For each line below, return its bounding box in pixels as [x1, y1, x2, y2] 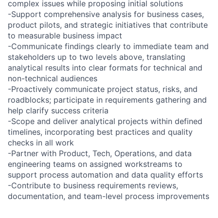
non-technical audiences [8, 73, 97, 83]
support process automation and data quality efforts [8, 169, 203, 180]
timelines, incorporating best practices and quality [8, 127, 193, 137]
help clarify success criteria [8, 105, 109, 115]
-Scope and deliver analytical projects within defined [8, 116, 202, 126]
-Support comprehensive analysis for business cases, [8, 9, 204, 19]
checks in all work [8, 137, 74, 147]
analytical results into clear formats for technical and [8, 62, 202, 73]
